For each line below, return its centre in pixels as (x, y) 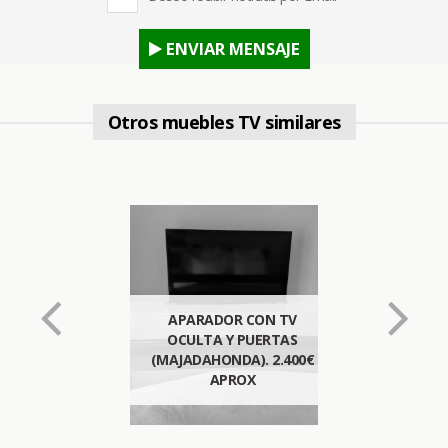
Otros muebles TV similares (224, 122)
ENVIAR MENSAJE (230, 48)
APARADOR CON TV (232, 319)
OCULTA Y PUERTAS (232, 339)
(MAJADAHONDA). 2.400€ (232, 359)
